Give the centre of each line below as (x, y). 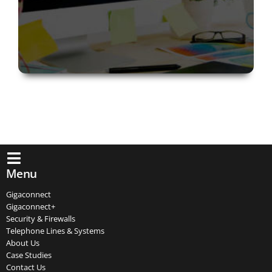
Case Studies (29, 255)
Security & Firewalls (41, 219)
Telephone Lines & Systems (55, 231)
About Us (23, 243)
